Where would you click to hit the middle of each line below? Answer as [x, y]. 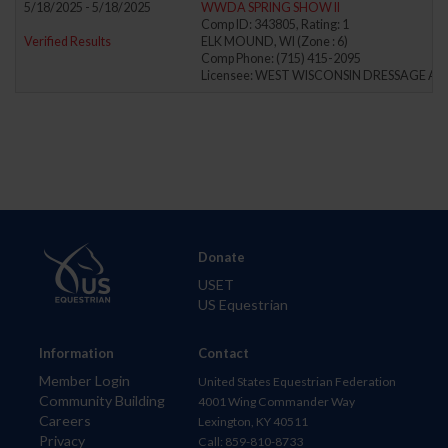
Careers [65, 421]
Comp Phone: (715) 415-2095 [281, 58]
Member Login [85, 381]
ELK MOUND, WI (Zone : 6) [274, 41]
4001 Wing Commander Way [276, 402]
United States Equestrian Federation [297, 382]
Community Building [102, 401]
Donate [221, 257]
